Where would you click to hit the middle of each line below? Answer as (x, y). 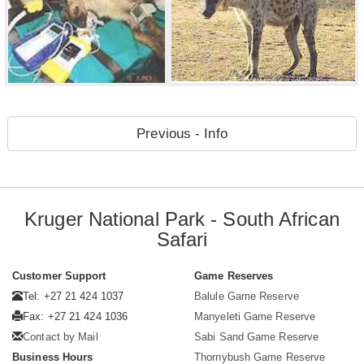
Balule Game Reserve (247, 296)
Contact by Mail (61, 337)
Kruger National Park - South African (182, 219)
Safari (182, 239)
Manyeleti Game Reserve (255, 316)
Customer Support (59, 276)
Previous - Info (182, 134)
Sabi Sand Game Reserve (257, 337)
